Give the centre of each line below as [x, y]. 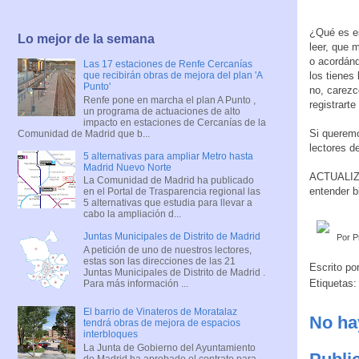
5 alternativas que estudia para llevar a [167, 203]
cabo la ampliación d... [132, 214]
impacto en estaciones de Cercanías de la [174, 122]
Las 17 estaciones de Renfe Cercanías [167, 65]
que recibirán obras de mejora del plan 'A [172, 76]
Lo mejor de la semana [86, 39]
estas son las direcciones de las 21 [159, 261]
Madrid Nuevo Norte [127, 167]
